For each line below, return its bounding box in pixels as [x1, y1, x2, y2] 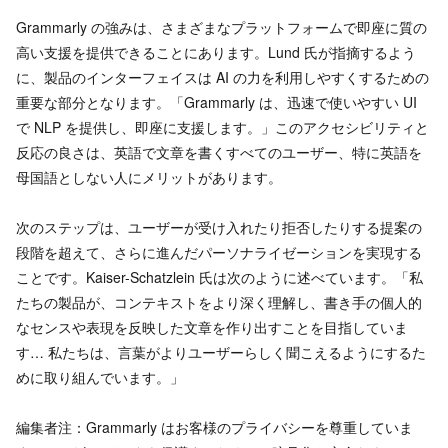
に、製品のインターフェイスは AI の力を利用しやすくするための [16, 67, 429, 88]
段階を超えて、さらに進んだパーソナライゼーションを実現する [16, 242, 422, 263]
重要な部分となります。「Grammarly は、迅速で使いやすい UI [16, 92, 417, 113]
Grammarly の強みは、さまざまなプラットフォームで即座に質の [16, 17, 427, 38]
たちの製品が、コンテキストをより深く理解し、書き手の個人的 [16, 292, 422, 313]
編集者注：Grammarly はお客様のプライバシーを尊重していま [16, 417, 413, 438]
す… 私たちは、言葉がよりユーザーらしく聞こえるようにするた [16, 342, 426, 363]
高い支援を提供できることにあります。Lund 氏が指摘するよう [16, 42, 416, 63]
